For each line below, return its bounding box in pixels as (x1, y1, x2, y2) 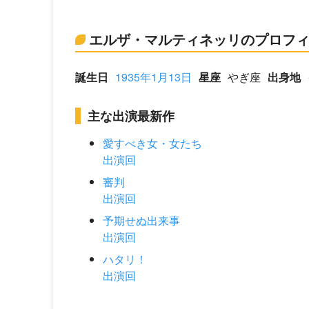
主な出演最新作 (88, 107, 175, 125)
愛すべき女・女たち (103, 135, 202, 151)
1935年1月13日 (115, 69, 192, 85)
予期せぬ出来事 (103, 212, 180, 228)
